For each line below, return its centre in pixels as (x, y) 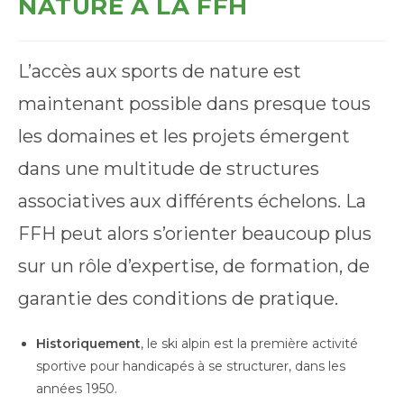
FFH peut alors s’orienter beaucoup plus (195, 233)
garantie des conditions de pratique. (178, 298)
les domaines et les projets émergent (184, 136)
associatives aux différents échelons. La (192, 201)
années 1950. (77, 388)
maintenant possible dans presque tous (194, 103)
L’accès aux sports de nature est (160, 71)
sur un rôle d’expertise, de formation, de (194, 266)
